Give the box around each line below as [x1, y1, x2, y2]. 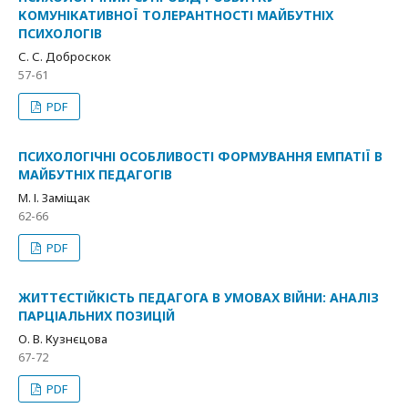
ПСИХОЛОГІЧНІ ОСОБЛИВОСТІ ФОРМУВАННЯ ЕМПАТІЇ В [18, 148, 382, 165]
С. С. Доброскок [18, 48, 111, 65]
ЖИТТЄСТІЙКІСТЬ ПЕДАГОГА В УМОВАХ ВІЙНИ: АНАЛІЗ [18, 289, 379, 306]
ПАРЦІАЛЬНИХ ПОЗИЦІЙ [18, 307, 175, 324]
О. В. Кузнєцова [18, 331, 107, 347]
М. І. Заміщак [18, 189, 90, 206]
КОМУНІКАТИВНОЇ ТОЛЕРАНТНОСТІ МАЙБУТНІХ [18, 6, 333, 24]
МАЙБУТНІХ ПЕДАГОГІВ [18, 166, 172, 183]
